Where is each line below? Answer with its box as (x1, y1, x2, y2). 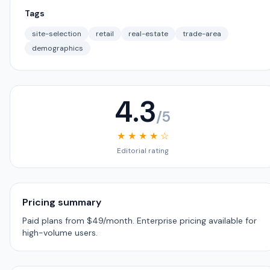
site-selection (32, 29, 81, 39)
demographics (32, 43, 83, 53)
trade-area (183, 29, 221, 39)
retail (96, 29, 114, 39)
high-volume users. (22, 227, 98, 238)
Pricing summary (22, 196, 101, 209)
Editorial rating (117, 146, 169, 155)
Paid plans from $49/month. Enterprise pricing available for (22, 215, 257, 226)
